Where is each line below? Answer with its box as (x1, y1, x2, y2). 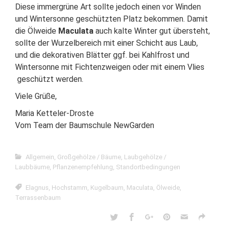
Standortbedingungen (116, 163, 180, 171)
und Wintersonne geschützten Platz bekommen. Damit (15, 14, 208, 24)
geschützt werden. (15, 74, 83, 84)
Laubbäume (15, 163, 50, 171)
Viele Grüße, (15, 91, 57, 101)
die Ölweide (15, 26, 58, 36)
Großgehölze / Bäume (57, 153, 121, 161)
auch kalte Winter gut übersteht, (93, 26, 210, 36)
